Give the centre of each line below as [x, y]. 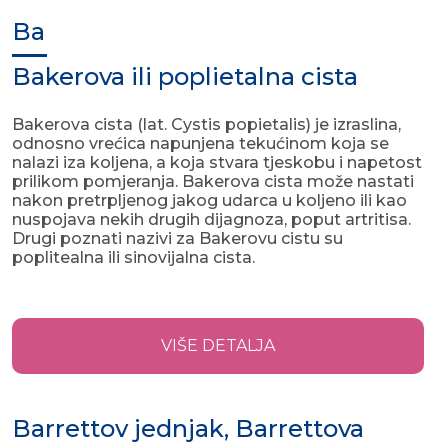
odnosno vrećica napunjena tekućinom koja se [200, 144]
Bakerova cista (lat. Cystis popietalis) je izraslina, [206, 125]
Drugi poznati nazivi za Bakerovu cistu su [177, 239]
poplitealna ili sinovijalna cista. [133, 258]
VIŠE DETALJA [218, 346]
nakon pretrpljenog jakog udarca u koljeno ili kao [209, 201]
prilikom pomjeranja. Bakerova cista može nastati [213, 182]
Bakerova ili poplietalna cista [185, 77]
